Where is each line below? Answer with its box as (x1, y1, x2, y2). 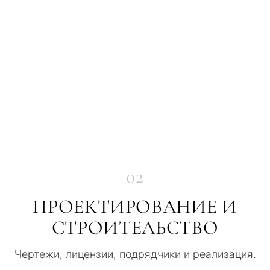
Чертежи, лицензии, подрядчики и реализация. (14, 247, 256, 260)
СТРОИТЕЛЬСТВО (51, 215, 219, 239)
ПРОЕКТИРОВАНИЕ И (33, 194, 237, 218)
